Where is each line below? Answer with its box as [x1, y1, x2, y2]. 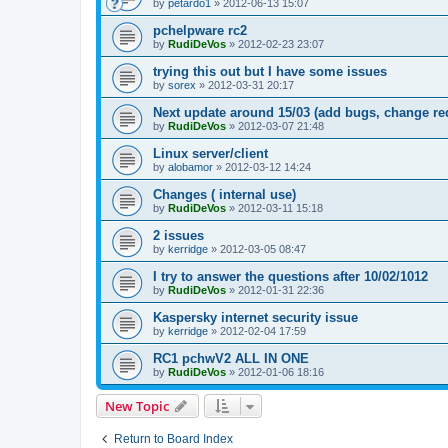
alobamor [168, 161, 213, 174]
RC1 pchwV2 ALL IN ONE [153, 351, 309, 367]
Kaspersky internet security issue [153, 310, 358, 326]
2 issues [153, 228, 204, 244]
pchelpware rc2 [153, 23, 247, 39]
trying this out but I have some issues [153, 64, 387, 80]
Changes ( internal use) [153, 187, 296, 203]
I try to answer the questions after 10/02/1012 [153, 269, 428, 285]
